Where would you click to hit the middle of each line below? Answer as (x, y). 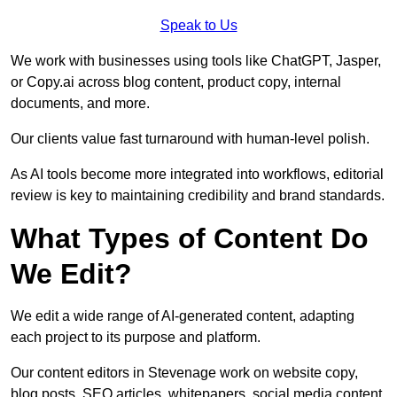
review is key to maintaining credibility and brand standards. (198, 196)
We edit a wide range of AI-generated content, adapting (183, 316)
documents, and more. (80, 104)
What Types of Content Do (190, 239)
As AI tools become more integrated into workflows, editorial (197, 175)
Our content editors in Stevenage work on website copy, (184, 373)
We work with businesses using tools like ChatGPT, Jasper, (196, 61)
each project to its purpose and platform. (136, 338)
